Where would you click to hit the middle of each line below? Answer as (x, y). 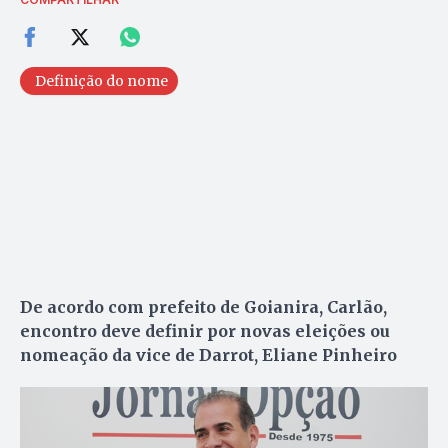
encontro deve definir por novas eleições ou (205, 330)
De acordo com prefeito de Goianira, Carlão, (203, 306)
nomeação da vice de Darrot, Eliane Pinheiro (208, 354)
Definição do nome (101, 80)
